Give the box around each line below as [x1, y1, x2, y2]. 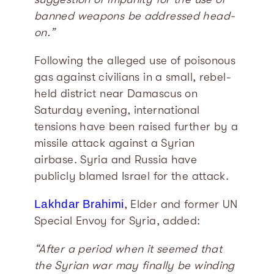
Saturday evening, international [34, 103, 200, 117]
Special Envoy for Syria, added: [34, 214, 201, 228]
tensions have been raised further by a [34, 119, 239, 133]
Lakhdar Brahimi [34, 198, 124, 211]
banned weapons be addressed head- [34, 9, 235, 23]
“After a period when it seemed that [34, 242, 223, 256]
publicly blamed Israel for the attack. [34, 169, 229, 183]
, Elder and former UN [124, 198, 238, 212]
